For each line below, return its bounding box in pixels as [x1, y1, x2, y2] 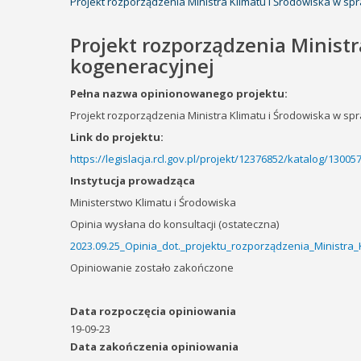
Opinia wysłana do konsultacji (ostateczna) [70, 217, 279, 231]
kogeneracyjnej [70, 52, 214, 79]
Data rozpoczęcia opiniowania [70, 304, 236, 318]
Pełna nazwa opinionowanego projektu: [70, 86, 288, 101]
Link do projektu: [70, 130, 164, 144]
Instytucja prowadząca [70, 173, 195, 188]
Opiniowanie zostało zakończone [70, 260, 234, 275]
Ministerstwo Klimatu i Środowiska [70, 195, 236, 210]
